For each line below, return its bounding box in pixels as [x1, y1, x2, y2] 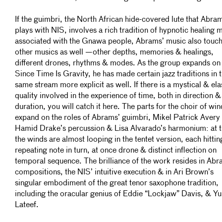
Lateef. [15, 201, 39, 209]
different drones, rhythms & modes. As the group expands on [15, 59, 221, 67]
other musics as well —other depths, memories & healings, [15, 49, 214, 56]
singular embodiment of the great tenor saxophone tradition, [15, 179, 219, 187]
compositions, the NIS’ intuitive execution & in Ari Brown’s [15, 168, 214, 176]
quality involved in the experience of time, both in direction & [15, 92, 221, 100]
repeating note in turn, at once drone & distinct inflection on [15, 147, 217, 155]
